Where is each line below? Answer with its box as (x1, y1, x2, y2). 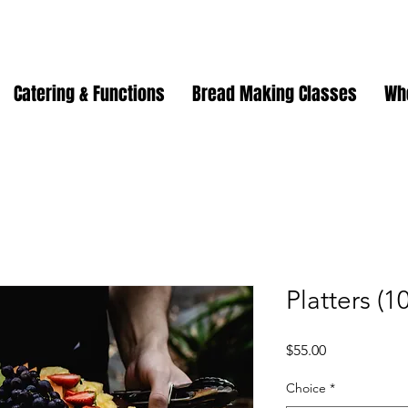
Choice (286, 380, 326, 396)
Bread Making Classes (192, 80, 357, 107)
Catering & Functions (14, 80, 165, 107)
